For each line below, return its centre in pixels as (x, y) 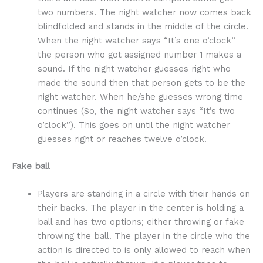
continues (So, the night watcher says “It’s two (136, 111)
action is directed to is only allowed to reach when (144, 250)
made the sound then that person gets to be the (141, 83)
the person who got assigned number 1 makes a (139, 55)
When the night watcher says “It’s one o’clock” (136, 41)
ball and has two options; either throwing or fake (141, 222)
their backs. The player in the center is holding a (140, 208)
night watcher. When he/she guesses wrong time (140, 97)
